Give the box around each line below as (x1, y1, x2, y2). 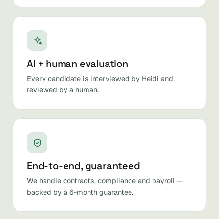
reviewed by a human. (27, 85, 99, 94)
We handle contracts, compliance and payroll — (27, 176, 183, 185)
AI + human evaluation (27, 57, 128, 70)
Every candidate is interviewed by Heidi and (27, 74, 173, 83)
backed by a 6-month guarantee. (27, 187, 133, 197)
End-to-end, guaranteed (27, 159, 140, 172)
